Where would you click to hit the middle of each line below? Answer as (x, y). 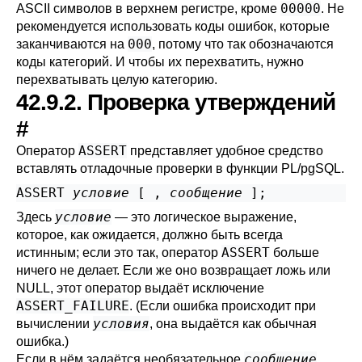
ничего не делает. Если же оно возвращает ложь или (173, 270)
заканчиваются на (72, 44)
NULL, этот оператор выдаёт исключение (140, 288)
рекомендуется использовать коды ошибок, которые (173, 26)
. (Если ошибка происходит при (223, 306)
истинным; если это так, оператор (119, 253)
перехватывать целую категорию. (117, 80)
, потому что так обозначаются (243, 44)
